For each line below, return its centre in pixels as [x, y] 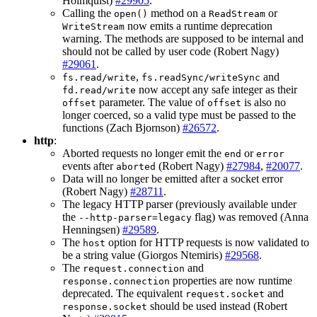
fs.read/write [99, 78]
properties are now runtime [231, 281]
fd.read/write [99, 91]
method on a [178, 13]
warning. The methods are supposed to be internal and [183, 39]
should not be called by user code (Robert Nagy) [171, 52]
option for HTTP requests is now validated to [207, 243]
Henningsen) [92, 230]
